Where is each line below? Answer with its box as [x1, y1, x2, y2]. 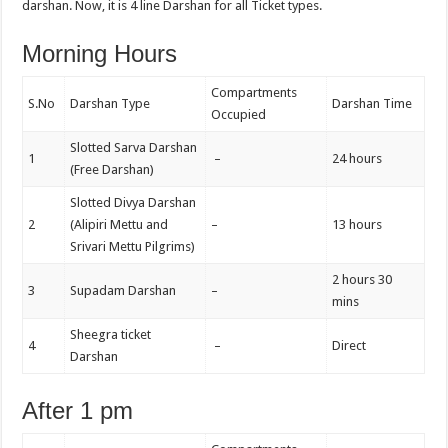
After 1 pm [22, 397, 134, 425]
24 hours [332, 151, 383, 167]
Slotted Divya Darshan [70, 195, 197, 211]
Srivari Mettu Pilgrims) [70, 239, 196, 255]
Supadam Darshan [70, 283, 177, 299]
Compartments [211, 85, 298, 101]
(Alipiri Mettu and [70, 217, 169, 233]
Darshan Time [332, 96, 413, 112]
